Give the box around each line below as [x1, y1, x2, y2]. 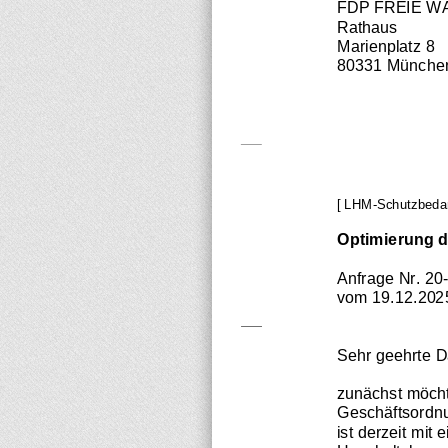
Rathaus [336, 16, 398, 35]
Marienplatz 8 [336, 36, 435, 55]
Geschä [336, 402, 394, 421]
